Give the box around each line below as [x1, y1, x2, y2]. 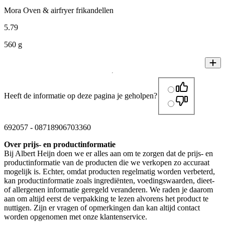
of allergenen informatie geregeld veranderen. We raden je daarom [4, 185, 213, 194]
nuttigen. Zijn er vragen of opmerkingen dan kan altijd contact [4, 203, 200, 212]
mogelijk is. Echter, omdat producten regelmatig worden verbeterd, [4, 167, 215, 176]
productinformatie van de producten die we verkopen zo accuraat [4, 158, 209, 167]
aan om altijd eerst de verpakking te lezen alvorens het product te [4, 194, 208, 203]
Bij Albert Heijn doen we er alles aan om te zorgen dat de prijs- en [4, 149, 213, 158]
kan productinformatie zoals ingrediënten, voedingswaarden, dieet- [4, 176, 214, 185]
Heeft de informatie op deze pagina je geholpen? [4, 91, 157, 100]
